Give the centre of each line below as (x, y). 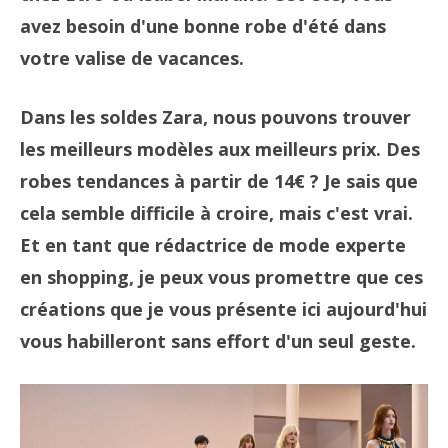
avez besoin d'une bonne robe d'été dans (203, 26)
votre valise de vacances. (132, 58)
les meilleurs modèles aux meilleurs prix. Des (220, 149)
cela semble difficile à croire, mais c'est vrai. (216, 213)
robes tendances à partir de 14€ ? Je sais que (219, 181)
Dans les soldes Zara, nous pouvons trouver (215, 117)
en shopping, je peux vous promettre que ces (221, 277)
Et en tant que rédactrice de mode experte (213, 245)
